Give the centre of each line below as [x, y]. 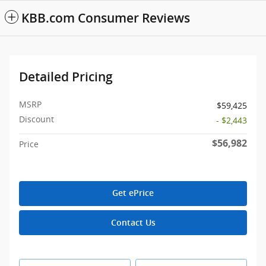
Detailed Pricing [66, 77]
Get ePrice [133, 193]
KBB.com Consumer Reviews [106, 18]
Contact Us [133, 222]
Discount [37, 119]
